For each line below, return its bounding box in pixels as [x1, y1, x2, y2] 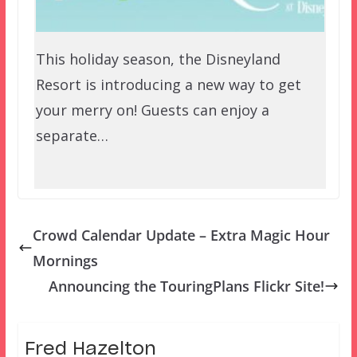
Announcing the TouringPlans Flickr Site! [49, 276, 325, 296]
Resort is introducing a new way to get [35, 75, 301, 95]
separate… [35, 126, 108, 146]
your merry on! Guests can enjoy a [35, 100, 269, 120]
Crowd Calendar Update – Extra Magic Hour [32, 225, 330, 245]
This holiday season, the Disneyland [35, 49, 280, 69]
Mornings [32, 250, 98, 270]
